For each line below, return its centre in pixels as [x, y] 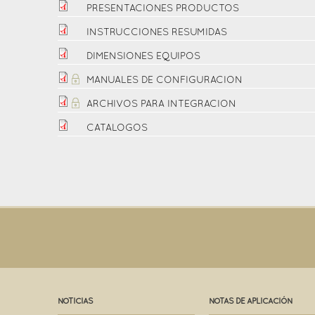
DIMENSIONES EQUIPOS [143, 57]
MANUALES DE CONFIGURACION [165, 81]
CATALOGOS [117, 128]
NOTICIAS [75, 301]
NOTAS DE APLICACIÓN [251, 301]
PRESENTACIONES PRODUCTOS [163, 9]
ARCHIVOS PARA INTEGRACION [161, 104]
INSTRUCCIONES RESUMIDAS [157, 33]
